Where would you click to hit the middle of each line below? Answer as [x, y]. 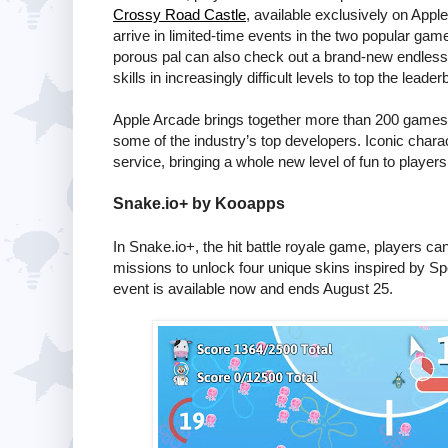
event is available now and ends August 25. [253, 288]
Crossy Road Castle [179, 14]
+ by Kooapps [232, 203]
